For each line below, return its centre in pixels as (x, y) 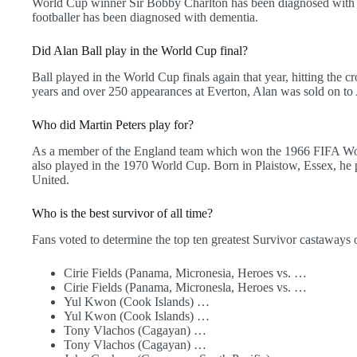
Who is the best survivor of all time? (122, 213)
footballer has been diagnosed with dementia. (145, 18)
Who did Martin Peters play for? (113, 125)
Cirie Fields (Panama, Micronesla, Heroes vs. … (185, 287)
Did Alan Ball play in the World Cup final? (140, 51)
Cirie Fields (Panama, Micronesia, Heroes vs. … (185, 273)
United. (51, 179)
